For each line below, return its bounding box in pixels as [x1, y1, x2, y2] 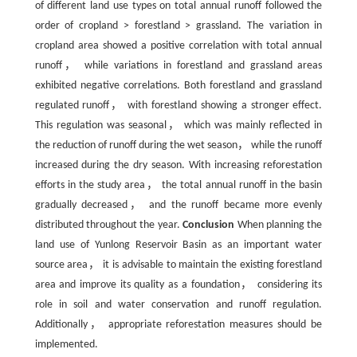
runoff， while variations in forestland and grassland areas [34, 60, 323, 72]
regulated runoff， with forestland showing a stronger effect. [34, 100, 323, 112]
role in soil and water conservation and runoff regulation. [34, 299, 323, 311]
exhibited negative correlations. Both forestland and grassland [34, 80, 323, 92]
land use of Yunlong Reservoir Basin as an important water [34, 239, 323, 251]
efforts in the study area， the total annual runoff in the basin [34, 179, 323, 191]
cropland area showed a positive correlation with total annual [34, 40, 323, 52]
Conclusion [182, 219, 235, 231]
